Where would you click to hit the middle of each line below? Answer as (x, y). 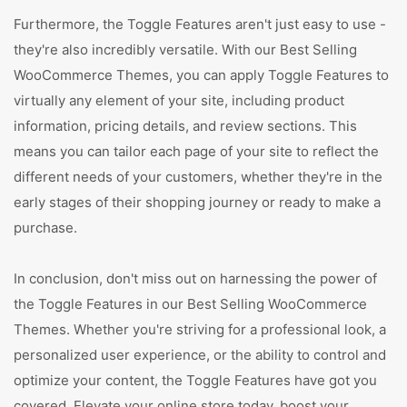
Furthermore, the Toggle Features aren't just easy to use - (200, 24)
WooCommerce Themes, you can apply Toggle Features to (201, 75)
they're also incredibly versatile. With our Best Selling (185, 50)
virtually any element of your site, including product (179, 100)
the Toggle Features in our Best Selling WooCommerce (190, 304)
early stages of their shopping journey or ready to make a (197, 202)
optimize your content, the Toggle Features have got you (195, 380)
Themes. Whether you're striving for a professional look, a (200, 329)
